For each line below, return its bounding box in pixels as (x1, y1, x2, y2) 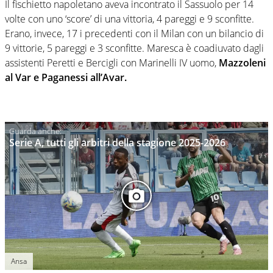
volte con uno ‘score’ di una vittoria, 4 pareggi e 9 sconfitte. (5, 12, 254, 26)
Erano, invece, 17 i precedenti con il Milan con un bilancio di (5, 26, 264, 40)
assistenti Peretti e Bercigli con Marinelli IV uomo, (5, 55, 219, 69)
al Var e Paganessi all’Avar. (5, 70, 127, 84)
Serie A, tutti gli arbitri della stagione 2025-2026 (9, 135, 225, 149)
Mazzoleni (219, 55, 266, 69)
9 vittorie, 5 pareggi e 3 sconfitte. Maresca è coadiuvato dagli (5, 41, 264, 55)
